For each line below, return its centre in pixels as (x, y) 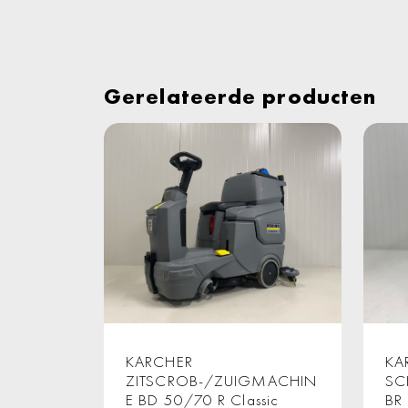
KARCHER (159, 362)
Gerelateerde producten (240, 96)
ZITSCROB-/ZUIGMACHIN (222, 381)
